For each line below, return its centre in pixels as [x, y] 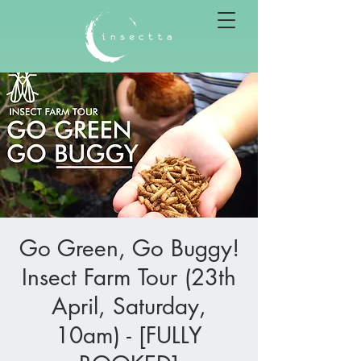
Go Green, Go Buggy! [129, 248]
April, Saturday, [129, 306]
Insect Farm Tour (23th [129, 277]
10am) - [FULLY [129, 335]
